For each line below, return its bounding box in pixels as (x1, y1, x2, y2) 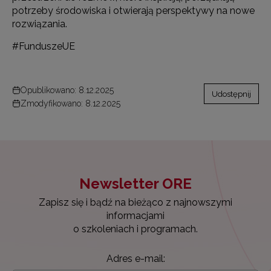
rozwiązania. (12, 18, 67, 30)
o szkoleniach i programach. (73, 223, 198, 235)
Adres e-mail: (106, 253, 165, 265)
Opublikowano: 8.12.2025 (21, 85, 114, 96)
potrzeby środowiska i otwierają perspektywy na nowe (12, 5, 255, 17)
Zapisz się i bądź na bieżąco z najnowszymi (39, 197, 232, 209)
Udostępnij (212, 89, 251, 99)
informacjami (106, 210, 165, 222)
